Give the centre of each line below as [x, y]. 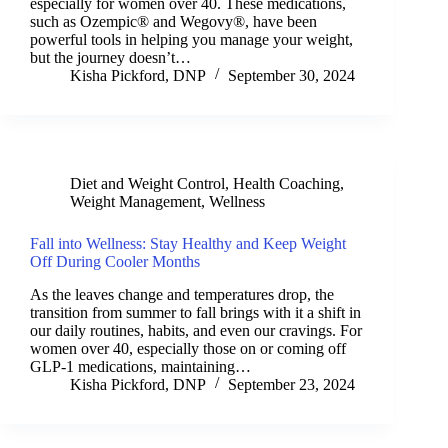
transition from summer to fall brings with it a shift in [195, 312]
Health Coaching [286, 183]
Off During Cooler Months [115, 261]
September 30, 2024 [291, 75]
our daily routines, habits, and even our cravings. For [196, 330]
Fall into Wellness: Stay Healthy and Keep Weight [188, 243]
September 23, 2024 [291, 384]
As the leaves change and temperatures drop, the [182, 294]
